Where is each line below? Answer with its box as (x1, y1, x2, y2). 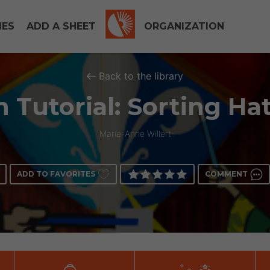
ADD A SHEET (27, 20, 96, 32)
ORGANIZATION (144, 20, 224, 32)
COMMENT (205, 169, 248, 178)
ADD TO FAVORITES (17, 169, 95, 178)
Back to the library (99, 70, 183, 82)
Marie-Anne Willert (99, 128, 171, 139)
